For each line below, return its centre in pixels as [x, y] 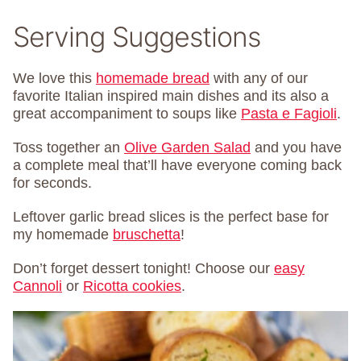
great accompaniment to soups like [127, 114]
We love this [54, 79]
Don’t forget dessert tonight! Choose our [143, 269]
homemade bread [153, 79]
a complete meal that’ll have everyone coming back [177, 166]
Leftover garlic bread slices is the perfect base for [171, 217]
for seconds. [52, 183]
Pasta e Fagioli [289, 114]
